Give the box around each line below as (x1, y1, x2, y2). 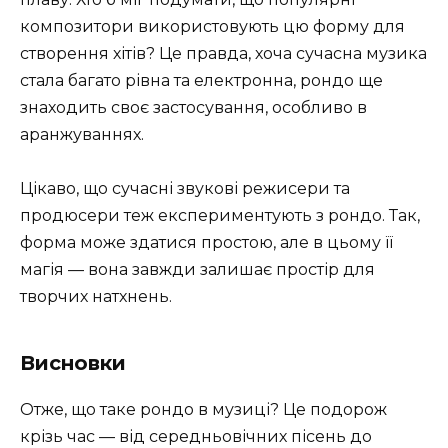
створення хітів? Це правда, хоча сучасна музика (20, 43, 427, 63)
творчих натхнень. (20, 286, 172, 306)
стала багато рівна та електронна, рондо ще (20, 70, 383, 90)
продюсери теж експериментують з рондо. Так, (20, 205, 420, 225)
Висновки (20, 350, 126, 375)
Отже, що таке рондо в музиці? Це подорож (20, 399, 387, 419)
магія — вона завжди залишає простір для (20, 259, 375, 279)
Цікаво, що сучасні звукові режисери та (20, 178, 350, 198)
